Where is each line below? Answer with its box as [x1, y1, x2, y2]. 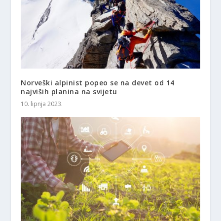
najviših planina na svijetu [21, 86, 117, 96]
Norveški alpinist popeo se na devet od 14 [21, 77, 175, 87]
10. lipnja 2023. [21, 99, 63, 108]
